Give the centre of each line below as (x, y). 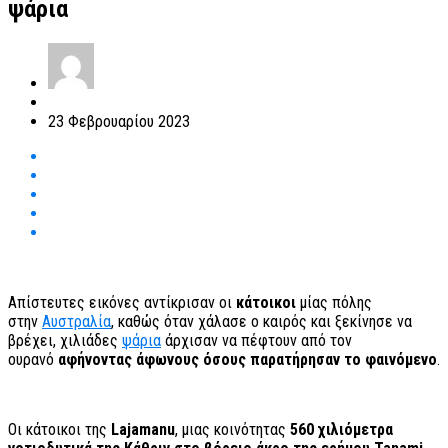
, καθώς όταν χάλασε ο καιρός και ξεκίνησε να (261, 322)
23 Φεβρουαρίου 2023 (119, 122)
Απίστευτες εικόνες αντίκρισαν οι (122, 303)
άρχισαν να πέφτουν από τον (256, 341)
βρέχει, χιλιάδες (65, 341)
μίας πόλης (334, 303)
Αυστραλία (76, 322)
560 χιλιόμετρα (341, 430)
